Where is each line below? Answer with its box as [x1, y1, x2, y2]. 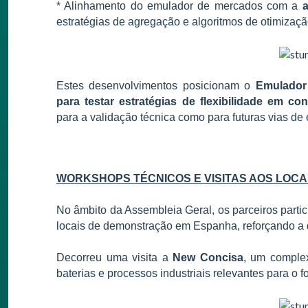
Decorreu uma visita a [56, 252, 173, 264]
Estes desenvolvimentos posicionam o [56, 80, 256, 92]
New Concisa [173, 252, 243, 264]
